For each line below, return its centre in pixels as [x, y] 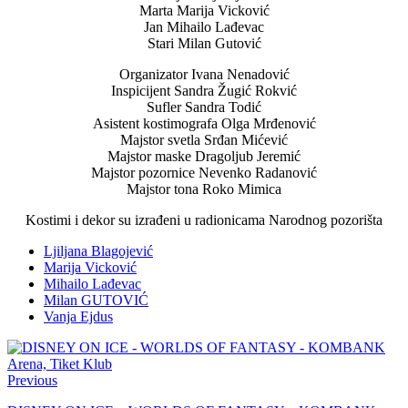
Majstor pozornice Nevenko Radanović [204, 172]
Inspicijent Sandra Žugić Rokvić [204, 90]
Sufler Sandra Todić [204, 107]
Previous [32, 380]
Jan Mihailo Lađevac [204, 26]
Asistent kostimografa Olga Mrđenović [204, 123]
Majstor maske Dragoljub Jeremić [204, 156]
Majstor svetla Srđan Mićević [204, 139]
